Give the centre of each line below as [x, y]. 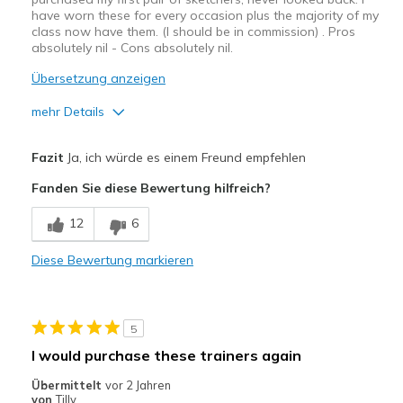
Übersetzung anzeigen [98, 79]
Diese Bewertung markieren [112, 260]
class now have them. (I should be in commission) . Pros [193, 32]
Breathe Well [71, 206]
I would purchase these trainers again [166, 356]
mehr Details [67, 112]
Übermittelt [68, 385]
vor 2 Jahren [138, 385]
